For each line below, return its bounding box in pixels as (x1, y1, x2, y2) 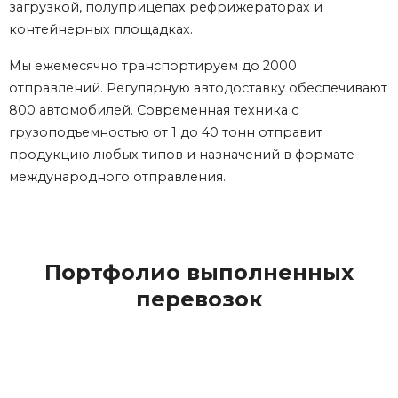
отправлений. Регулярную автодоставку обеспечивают (9, 80, 387, 97)
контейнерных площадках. (9, 21, 193, 38)
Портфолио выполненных (44, 259, 354, 286)
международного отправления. (9, 169, 226, 186)
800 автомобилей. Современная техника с (9, 102, 298, 119)
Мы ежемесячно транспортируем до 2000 (9, 58, 297, 75)
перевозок (136, 286, 262, 313)
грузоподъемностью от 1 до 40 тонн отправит (9, 124, 322, 141)
